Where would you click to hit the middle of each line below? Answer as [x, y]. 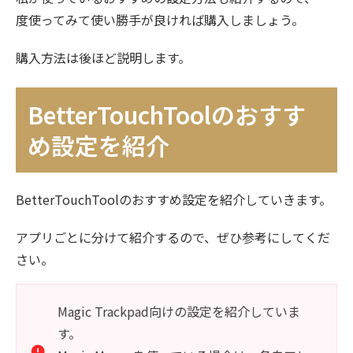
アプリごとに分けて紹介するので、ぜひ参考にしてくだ [173, 238]
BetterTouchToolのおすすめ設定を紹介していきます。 [174, 200]
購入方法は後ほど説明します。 [103, 58]
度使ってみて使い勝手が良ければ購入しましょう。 [160, 20]
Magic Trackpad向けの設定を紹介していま [179, 312]
